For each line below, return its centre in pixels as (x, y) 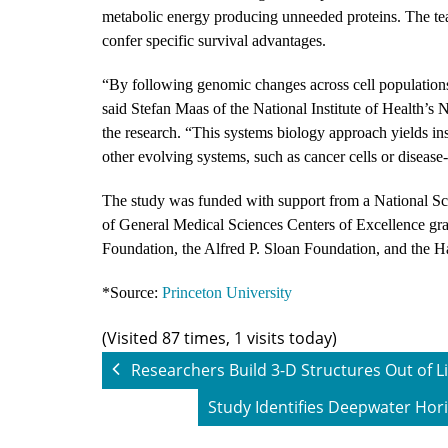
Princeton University (227, 292)
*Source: (132, 292)
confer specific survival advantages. (214, 40)
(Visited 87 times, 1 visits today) (219, 338)
